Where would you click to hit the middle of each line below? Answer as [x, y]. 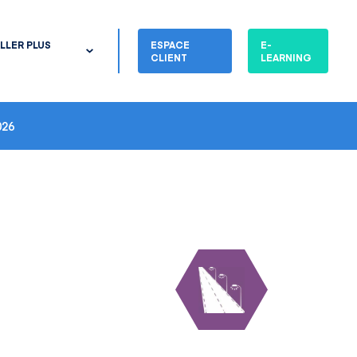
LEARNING [286, 57]
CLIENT [169, 57]
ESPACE [170, 45]
